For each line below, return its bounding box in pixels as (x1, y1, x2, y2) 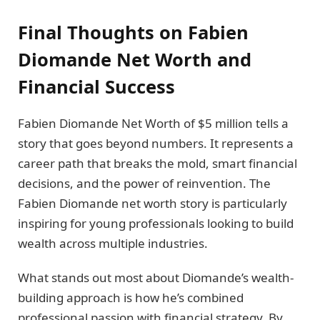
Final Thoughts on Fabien (18, 19, 249, 44)
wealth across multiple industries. (18, 234, 208, 251)
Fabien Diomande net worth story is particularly (18, 194, 287, 211)
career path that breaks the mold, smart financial (18, 154, 297, 171)
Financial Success (18, 74, 175, 99)
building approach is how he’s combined (18, 289, 244, 306)
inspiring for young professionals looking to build (18, 214, 294, 231)
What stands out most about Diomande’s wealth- (18, 269, 294, 286)
